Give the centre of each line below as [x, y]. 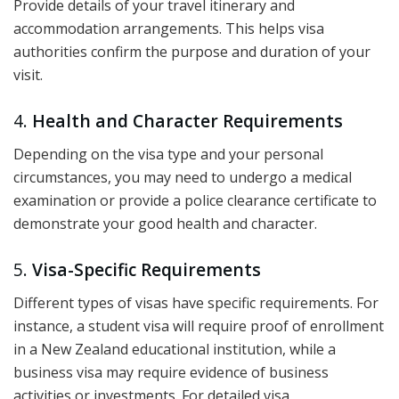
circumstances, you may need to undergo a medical [183, 177]
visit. [28, 74]
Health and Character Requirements [187, 121]
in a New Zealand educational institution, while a [175, 350]
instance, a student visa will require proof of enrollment [199, 326]
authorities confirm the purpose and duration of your [192, 51]
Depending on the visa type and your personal [168, 154]
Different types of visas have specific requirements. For [196, 303]
